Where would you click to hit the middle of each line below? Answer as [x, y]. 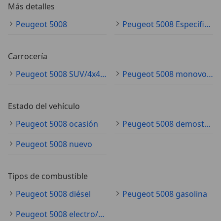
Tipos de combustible [48, 176]
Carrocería [28, 56]
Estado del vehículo [44, 106]
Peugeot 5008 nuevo [54, 144]
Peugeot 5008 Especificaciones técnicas [207, 24]
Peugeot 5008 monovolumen [210, 74]
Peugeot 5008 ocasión [57, 124]
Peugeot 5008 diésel [53, 194]
